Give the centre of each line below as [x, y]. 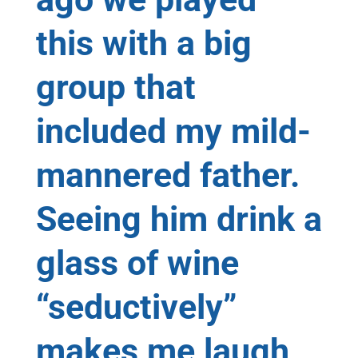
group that [115, 87]
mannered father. [167, 175]
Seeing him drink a [179, 219]
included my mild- [173, 131]
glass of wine [137, 263]
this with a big [143, 43]
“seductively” [136, 306]
